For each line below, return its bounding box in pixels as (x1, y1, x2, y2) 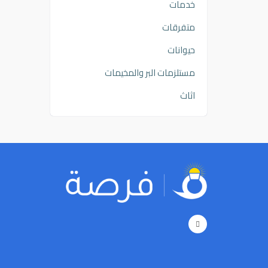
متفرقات (162, 19, 195, 36)
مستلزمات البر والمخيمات (105, 64, 195, 81)
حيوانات (167, 41, 195, 59)
